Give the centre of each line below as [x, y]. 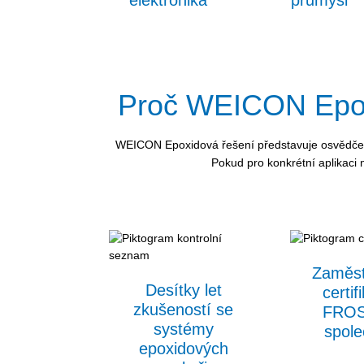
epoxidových [183, 348]
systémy [183, 329]
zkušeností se [184, 309]
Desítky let [183, 290]
